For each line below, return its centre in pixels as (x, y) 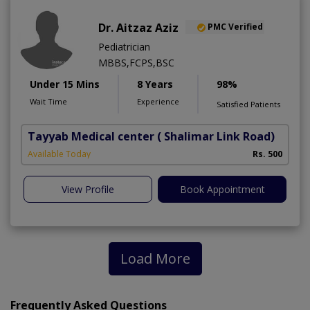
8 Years (155, 84)
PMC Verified (235, 27)
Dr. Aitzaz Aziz (138, 27)
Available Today (59, 154)
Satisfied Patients (248, 104)
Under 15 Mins (65, 84)
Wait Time (48, 101)
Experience (158, 101)
